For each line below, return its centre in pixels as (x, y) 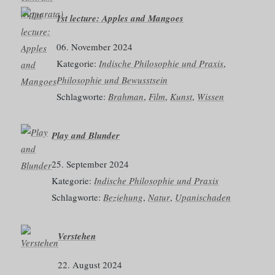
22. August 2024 (90, 264)
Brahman (126, 97)
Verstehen (77, 236)
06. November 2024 (95, 47)
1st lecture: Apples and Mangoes (120, 18)
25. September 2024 (91, 164)
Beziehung (123, 197)
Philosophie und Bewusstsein (112, 80)
